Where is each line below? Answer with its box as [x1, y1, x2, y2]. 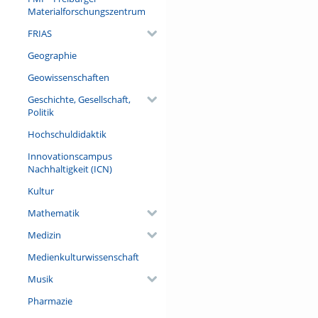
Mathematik [27, 206, 79, 219]
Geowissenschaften [27, 70, 109, 84]
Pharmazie [27, 294, 72, 307]
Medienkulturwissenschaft [27, 250, 139, 263]
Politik [27, 105, 54, 119]
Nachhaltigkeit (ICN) [27, 162, 112, 175]
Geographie [27, 48, 77, 62]
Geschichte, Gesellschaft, [27, 92, 131, 106]
